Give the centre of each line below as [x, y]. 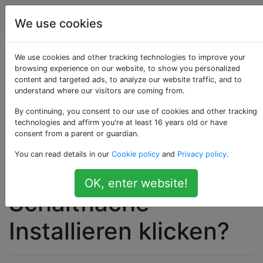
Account [221, 17]
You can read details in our [63, 154]
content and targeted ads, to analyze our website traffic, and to [128, 80]
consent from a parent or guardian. [77, 134]
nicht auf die [79, 174]
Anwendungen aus [114, 118]
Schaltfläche [79, 203]
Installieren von [94, 90]
